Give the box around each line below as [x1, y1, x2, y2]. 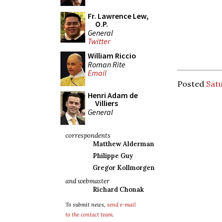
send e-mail [107, 201, 136, 208]
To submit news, [65, 201, 107, 208]
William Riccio [88, 51, 136, 60]
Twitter [88, 36, 110, 47]
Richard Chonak [93, 185, 144, 194]
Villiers [95, 98, 118, 108]
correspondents [65, 131, 111, 140]
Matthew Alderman [93, 140, 154, 148]
